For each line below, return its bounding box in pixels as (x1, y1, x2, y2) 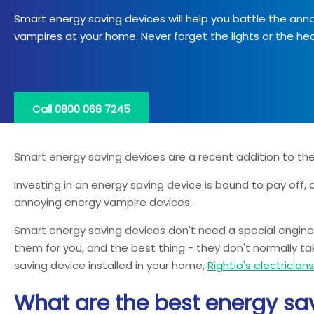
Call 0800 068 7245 (32, 102, 130, 116)
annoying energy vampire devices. (14, 195, 192, 210)
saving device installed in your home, (14, 258, 207, 273)
